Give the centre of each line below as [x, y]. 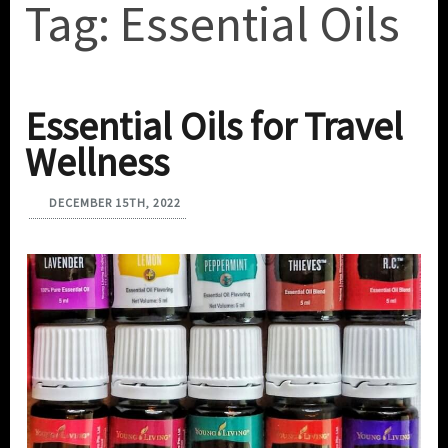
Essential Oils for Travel [214, 127]
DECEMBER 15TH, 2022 [115, 203]
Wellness [97, 163]
